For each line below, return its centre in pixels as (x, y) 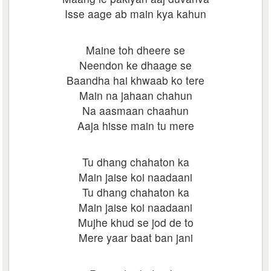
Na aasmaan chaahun (135, 110)
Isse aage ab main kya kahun (135, 14)
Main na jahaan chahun (135, 95)
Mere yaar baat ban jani (135, 237)
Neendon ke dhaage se (135, 65)
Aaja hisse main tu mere (135, 126)
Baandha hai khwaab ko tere (135, 80)
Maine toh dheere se (135, 50)
